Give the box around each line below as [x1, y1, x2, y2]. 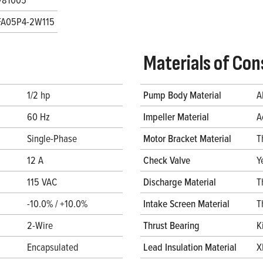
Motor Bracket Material [143, 131, 231, 146]
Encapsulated [27, 240, 78, 255]
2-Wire [27, 218, 53, 233]
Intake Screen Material [143, 196, 230, 211]
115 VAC [27, 174, 57, 190]
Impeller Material [143, 109, 209, 124]
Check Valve [143, 153, 190, 168]
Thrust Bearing [143, 218, 200, 233]
